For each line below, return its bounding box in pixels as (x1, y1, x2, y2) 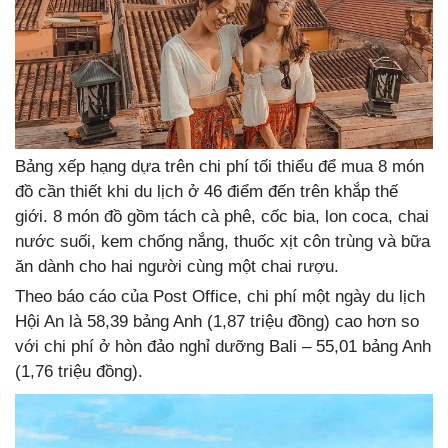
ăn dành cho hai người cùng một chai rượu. (15, 257, 339, 277)
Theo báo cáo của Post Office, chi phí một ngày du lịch (15, 287, 425, 307)
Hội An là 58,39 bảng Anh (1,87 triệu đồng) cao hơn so (15, 312, 419, 332)
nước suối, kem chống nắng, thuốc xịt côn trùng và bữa (15, 232, 430, 252)
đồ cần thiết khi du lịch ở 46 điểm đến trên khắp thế (15, 182, 398, 202)
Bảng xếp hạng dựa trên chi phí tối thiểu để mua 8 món (15, 157, 424, 177)
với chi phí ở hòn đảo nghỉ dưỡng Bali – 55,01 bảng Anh (15, 337, 431, 357)
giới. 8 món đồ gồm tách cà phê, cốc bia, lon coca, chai (15, 207, 429, 227)
